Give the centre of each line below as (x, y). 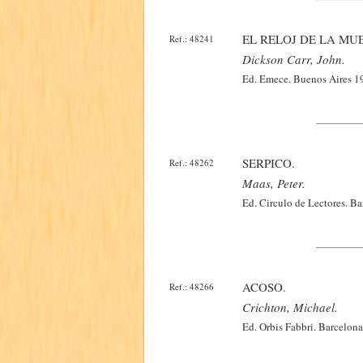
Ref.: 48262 (192, 162)
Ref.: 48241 (192, 38)
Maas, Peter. (274, 183)
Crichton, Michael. (290, 307)
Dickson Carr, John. (294, 59)
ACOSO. (264, 287)
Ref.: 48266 (192, 286)
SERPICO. (269, 163)
